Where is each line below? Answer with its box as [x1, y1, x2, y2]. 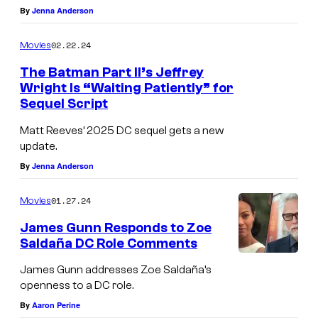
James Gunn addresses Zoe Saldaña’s [20, 263, 212, 277]
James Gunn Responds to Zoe [20, 219, 212, 236]
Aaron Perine [32, 300, 80, 311]
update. [20, 139, 57, 153]
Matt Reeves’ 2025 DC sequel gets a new [20, 124, 224, 137]
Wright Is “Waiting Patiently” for [20, 80, 234, 97]
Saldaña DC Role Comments [20, 235, 197, 251]
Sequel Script [20, 96, 108, 112]
